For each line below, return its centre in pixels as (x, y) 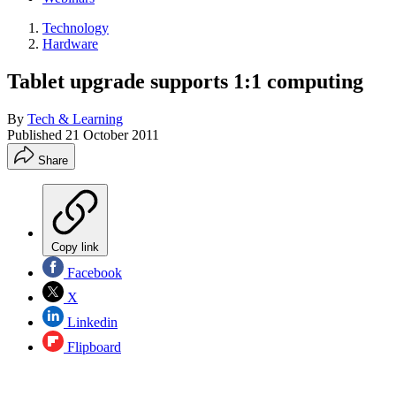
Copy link (75, 247)
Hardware (70, 44)
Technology (76, 28)
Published (36, 134)
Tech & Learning (75, 118)
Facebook (93, 272)
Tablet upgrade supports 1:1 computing (185, 81)
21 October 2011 (112, 134)
